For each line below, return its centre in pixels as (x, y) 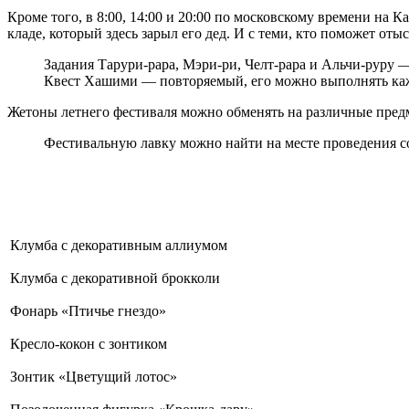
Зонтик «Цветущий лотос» (94, 376)
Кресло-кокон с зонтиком (89, 343)
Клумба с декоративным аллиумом (119, 245)
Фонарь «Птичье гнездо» (88, 310)
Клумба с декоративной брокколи (115, 278)
